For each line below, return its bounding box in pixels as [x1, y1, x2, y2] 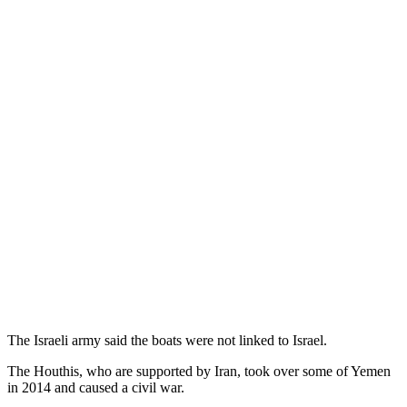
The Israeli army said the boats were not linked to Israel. [7, 332, 327, 348]
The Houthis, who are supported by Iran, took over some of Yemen [7, 362, 391, 379]
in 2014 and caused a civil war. [7, 379, 184, 395]
